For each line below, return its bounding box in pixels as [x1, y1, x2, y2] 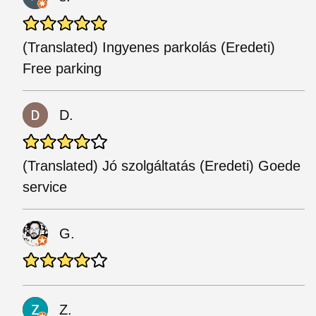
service [23, 179, 67, 195]
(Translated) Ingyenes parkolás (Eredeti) [23, 39, 275, 55]
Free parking [23, 61, 102, 76]
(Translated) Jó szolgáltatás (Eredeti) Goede [23, 158, 300, 174]
